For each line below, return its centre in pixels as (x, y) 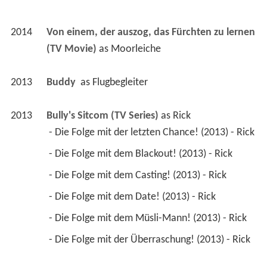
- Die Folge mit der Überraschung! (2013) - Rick (150, 240)
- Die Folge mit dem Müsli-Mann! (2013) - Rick (149, 218)
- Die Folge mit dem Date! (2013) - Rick (133, 197)
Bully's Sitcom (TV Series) (102, 116)
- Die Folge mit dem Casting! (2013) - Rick (139, 175)
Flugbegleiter (120, 82)
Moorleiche (136, 49)
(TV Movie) (71, 49)
